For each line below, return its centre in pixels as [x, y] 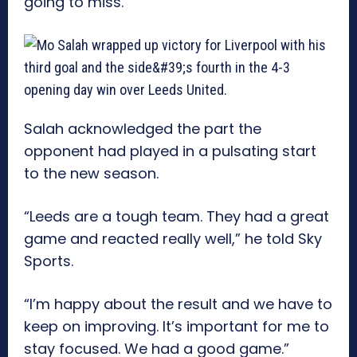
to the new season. [91, 174]
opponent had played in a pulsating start [170, 151]
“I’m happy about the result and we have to [178, 304]
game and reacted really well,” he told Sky [173, 239]
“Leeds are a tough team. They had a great [177, 217]
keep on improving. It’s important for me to [177, 327]
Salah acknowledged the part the [143, 129]
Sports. [49, 261]
